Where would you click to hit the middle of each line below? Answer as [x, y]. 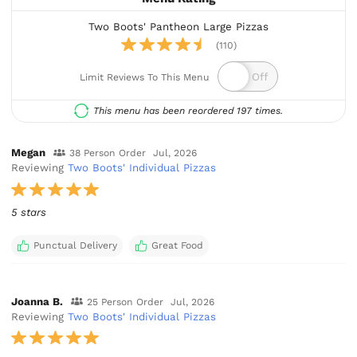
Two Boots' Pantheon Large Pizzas [179, 26]
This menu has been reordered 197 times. [188, 110]
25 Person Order [125, 302]
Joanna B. [37, 301]
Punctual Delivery [75, 246]
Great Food [177, 246]
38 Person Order [107, 153]
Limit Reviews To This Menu [145, 77]
